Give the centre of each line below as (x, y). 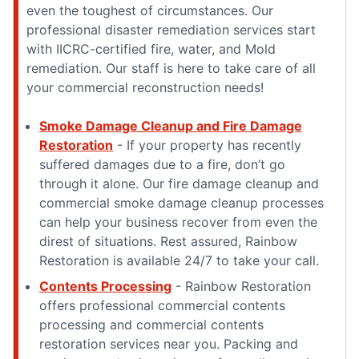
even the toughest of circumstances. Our (150, 10)
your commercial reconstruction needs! (145, 87)
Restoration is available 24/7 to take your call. (179, 260)
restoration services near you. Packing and (169, 343)
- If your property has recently (207, 145)
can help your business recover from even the (178, 222)
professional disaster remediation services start (171, 29)
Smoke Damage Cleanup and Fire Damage (171, 125)
